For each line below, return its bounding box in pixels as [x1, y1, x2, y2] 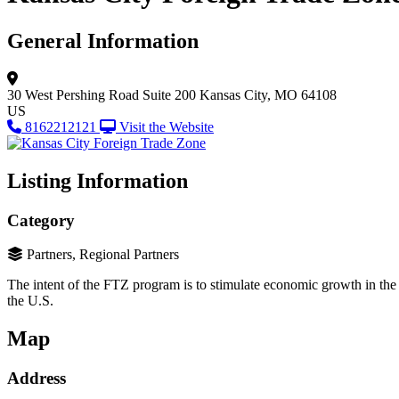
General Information [7, 28, 199, 53]
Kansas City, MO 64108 [199, 86, 337, 102]
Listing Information [7, 168, 188, 192]
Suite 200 [142, 86, 196, 102]
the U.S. [7, 293, 53, 309]
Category [7, 210, 75, 230]
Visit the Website [119, 118, 214, 134]
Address [7, 369, 66, 388]
